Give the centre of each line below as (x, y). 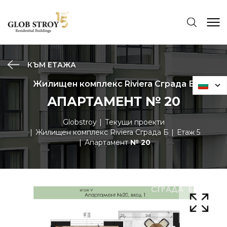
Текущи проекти (135, 122)
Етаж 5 (188, 132)
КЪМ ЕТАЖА (51, 65)
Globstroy (80, 122)
